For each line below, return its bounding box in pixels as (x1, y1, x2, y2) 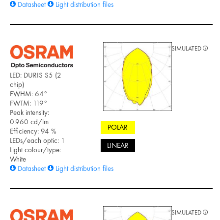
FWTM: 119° (10, 98, 47, 108)
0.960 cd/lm (10, 116, 49, 127)
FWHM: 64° (10, 88, 47, 99)
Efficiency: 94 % (10, 126, 56, 136)
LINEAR (107, 140, 129, 151)
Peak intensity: (10, 107, 49, 117)
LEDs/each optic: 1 (10, 135, 65, 145)
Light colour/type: (10, 144, 61, 155)
